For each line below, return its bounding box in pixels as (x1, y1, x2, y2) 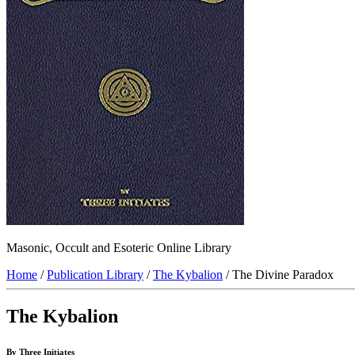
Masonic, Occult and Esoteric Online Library (6, 241, 231, 255)
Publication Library (47, 268, 143, 282)
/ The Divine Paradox (223, 268, 334, 282)
